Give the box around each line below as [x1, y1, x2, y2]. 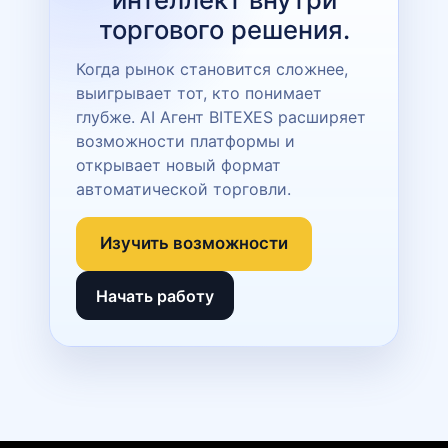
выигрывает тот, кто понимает [76, 82, 322, 103]
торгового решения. [98, 13, 350, 45]
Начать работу [96, 285, 215, 306]
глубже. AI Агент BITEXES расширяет [76, 106, 366, 127]
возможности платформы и [76, 130, 295, 151]
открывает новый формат [76, 154, 281, 175]
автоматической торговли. [76, 178, 291, 199]
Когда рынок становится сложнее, [76, 58, 348, 79]
